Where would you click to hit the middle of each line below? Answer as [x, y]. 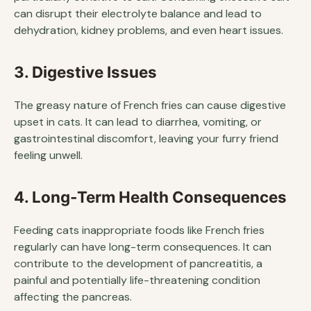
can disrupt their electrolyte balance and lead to [138, 14]
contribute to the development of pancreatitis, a [138, 263]
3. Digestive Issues [85, 72]
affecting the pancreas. [73, 297]
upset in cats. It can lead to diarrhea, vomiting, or [138, 122]
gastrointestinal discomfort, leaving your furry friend [146, 138]
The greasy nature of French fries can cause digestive [150, 105]
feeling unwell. [48, 155]
